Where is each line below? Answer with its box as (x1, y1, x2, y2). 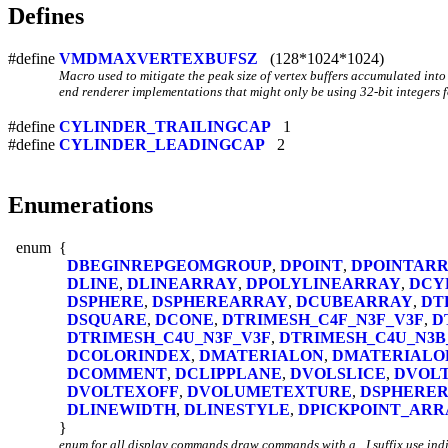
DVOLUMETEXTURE (187, 382, 352, 400)
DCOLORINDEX (67, 346, 191, 364)
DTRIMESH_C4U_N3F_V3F (67, 328, 271, 346)
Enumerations (8, 191, 153, 218)
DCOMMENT (67, 364, 167, 382)
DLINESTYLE (184, 400, 290, 418)
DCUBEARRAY (296, 292, 413, 310)
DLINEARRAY (127, 274, 238, 292)
